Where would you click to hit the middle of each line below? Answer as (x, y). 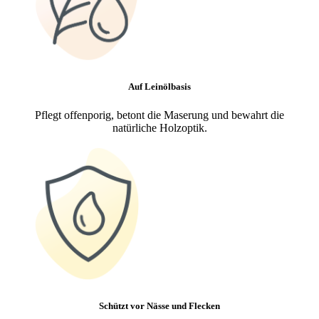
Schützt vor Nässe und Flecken (159, 306)
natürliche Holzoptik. (159, 127)
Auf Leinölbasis (159, 87)
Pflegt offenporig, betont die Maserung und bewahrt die (159, 115)
